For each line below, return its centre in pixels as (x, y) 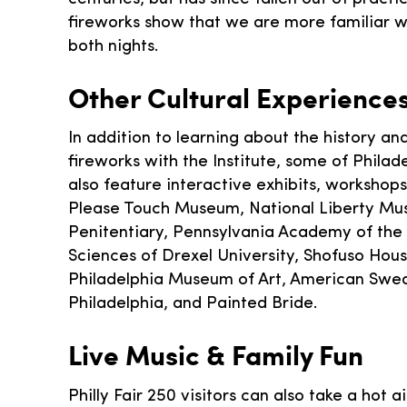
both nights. (113, 46)
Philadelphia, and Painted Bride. (192, 304)
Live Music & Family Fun (215, 355)
